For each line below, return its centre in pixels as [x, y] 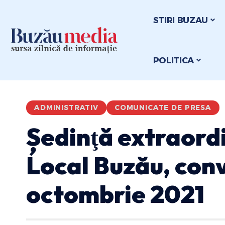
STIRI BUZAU [181, 20]
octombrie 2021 [115, 194]
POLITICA [174, 60]
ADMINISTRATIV [66, 107]
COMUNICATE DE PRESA [163, 107]
